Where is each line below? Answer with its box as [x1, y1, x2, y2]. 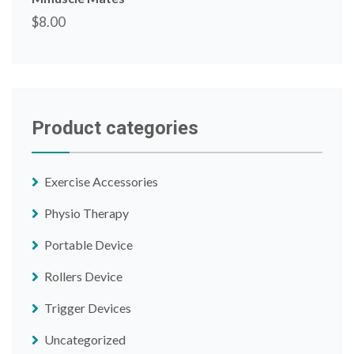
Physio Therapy [44, 205, 129, 220]
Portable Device [44, 236, 133, 252]
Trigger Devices [44, 299, 131, 315]
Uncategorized [44, 331, 126, 347]
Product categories [32, 116, 198, 139]
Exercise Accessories [44, 173, 158, 189]
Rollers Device [44, 268, 122, 284]
